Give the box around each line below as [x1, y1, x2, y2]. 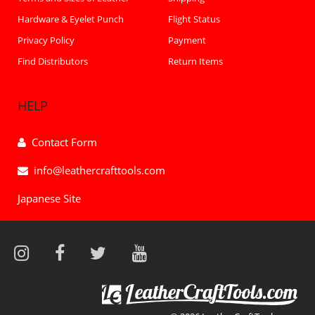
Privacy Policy [18, 34, 75, 46]
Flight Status [168, 13, 220, 25]
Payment [168, 34, 206, 46]
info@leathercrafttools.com [33, 163, 165, 177]
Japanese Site [18, 191, 81, 205]
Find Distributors [18, 55, 88, 67]
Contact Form [31, 135, 97, 149]
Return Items [168, 55, 223, 67]
